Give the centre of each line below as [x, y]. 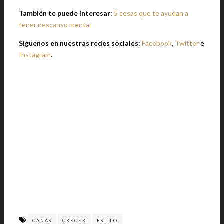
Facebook [157, 43]
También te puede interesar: [66, 13]
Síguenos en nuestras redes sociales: [80, 43]
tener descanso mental [55, 25]
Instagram [35, 55]
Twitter [187, 43]
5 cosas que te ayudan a [151, 13]
